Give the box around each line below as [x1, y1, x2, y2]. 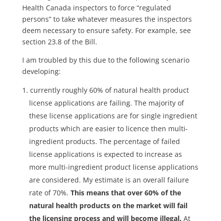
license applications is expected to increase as [29, 149, 182, 159]
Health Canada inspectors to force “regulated [22, 3, 171, 13]
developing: [22, 67, 61, 76]
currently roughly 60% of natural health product [30, 85, 189, 95]
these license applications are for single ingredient [29, 111, 197, 121]
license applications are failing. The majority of [29, 98, 184, 108]
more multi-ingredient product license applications [29, 162, 198, 172]
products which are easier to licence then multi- [29, 124, 188, 134]
